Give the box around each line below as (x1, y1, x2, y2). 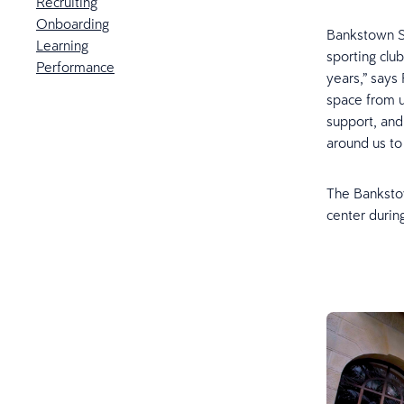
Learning (36, 36, 88, 54)
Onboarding (36, 14, 109, 32)
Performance (36, 58, 115, 76)
